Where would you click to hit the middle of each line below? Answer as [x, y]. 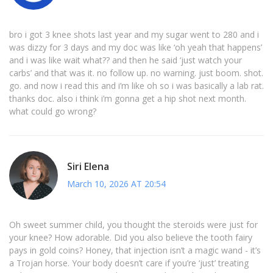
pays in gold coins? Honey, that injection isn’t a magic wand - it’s [135, 250]
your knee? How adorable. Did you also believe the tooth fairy [131, 238]
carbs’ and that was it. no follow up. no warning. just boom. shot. [136, 73]
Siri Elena [88, 166]
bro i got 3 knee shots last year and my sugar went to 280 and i [134, 35]
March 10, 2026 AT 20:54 [116, 183]
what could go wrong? [53, 112]
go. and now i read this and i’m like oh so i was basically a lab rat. [136, 86]
